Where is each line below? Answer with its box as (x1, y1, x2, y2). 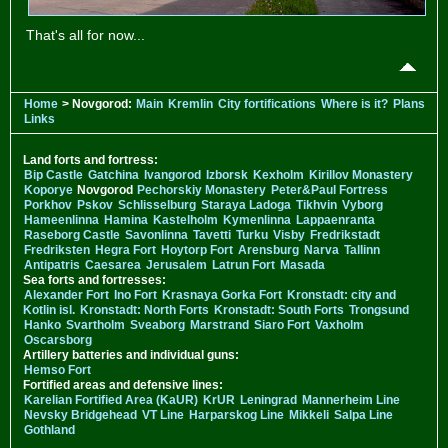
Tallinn (344, 242, 380, 257)
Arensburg (238, 242, 299, 257)
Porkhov (24, 197, 72, 212)
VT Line (142, 407, 184, 422)
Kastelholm (153, 212, 218, 227)
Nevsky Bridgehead (24, 407, 137, 422)
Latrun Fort (212, 257, 275, 272)
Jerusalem (146, 257, 207, 272)
